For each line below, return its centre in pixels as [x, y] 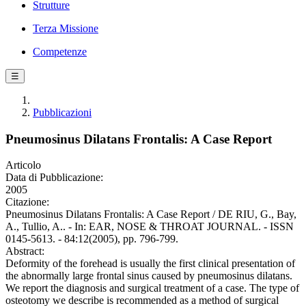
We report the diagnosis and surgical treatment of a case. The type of [152, 288]
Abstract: [25, 251]
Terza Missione [66, 28]
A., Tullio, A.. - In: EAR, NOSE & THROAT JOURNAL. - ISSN [150, 227]
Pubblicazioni [62, 112]
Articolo [23, 165]
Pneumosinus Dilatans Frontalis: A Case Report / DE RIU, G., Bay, [151, 214]
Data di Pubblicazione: [54, 178]
